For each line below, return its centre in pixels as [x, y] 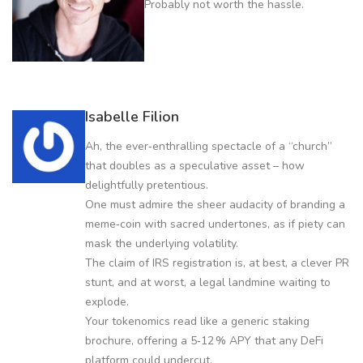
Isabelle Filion [132, 116]
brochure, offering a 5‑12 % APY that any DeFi [204, 340]
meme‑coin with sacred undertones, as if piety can [215, 224]
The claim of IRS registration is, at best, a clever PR [217, 263]
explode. [107, 301]
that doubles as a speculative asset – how [195, 165]
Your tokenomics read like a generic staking [197, 321]
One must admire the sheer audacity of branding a [215, 204]
